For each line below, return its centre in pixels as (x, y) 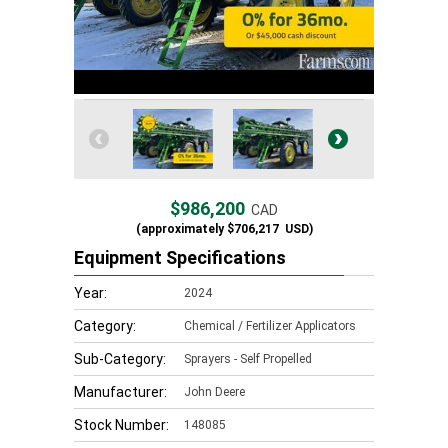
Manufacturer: (120, 392)
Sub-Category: (120, 359)
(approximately (179, 229)
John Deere (214, 392)
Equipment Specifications (180, 257)
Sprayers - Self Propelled (248, 359)
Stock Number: (121, 425)
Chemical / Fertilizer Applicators (270, 326)
